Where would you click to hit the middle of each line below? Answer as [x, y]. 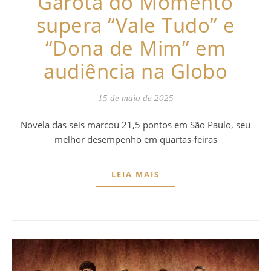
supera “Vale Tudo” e [135, 25]
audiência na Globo [135, 71]
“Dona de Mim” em [135, 48]
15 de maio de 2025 [135, 98]
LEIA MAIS [135, 174]
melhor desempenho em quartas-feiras [135, 139]
